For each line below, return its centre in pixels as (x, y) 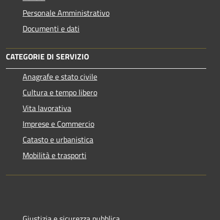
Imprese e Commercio (58, 124)
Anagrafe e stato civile (60, 76)
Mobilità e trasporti (55, 155)
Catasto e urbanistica (58, 139)
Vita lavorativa (47, 108)
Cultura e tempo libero (60, 92)
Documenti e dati (51, 28)
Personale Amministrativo (66, 13)
